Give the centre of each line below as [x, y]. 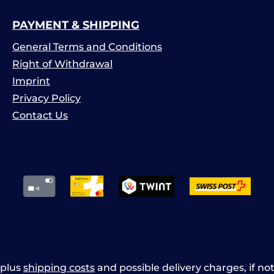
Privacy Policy [46, 98]
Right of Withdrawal [62, 64]
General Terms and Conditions [87, 47]
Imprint [31, 81]
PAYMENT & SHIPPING [76, 25]
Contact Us [40, 115]
